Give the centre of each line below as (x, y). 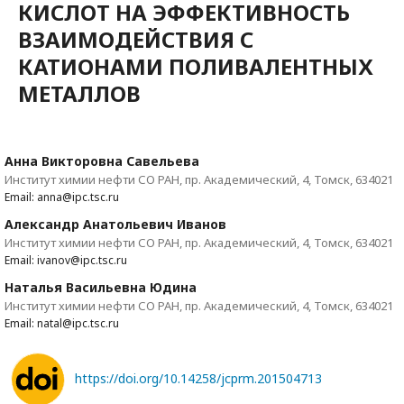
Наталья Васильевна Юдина (101, 288)
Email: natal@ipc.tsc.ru (62, 324)
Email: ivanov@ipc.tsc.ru (66, 261)
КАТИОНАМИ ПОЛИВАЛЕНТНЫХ (196, 67)
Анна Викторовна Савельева (102, 161)
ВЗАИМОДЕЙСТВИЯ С (136, 40)
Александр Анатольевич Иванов (115, 225)
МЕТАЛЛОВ (79, 94)
